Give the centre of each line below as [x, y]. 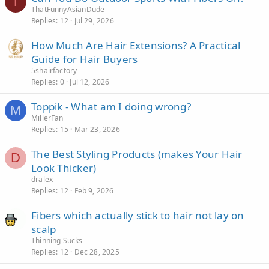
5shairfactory [54, 71]
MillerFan [47, 118]
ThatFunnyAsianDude [68, 9]
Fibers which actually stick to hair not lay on [138, 215]
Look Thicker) [64, 168]
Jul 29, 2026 [94, 21]
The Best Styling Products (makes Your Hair [137, 154]
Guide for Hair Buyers [85, 59]
